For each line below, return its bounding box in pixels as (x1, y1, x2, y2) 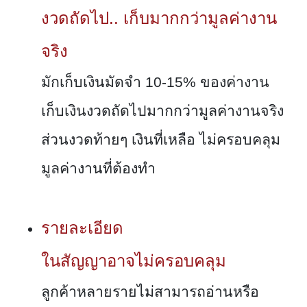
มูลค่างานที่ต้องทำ (41, 160, 156, 177)
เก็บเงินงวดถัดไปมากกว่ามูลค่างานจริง (41, 103, 284, 120)
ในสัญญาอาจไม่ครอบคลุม (41, 251, 226, 271)
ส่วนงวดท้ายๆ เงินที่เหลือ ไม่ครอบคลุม (41, 132, 280, 149)
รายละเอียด (41, 219, 123, 238)
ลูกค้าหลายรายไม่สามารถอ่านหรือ (41, 284, 259, 301)
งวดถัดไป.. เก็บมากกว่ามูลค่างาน (41, 9, 277, 28)
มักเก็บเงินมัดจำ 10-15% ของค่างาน (41, 74, 269, 91)
